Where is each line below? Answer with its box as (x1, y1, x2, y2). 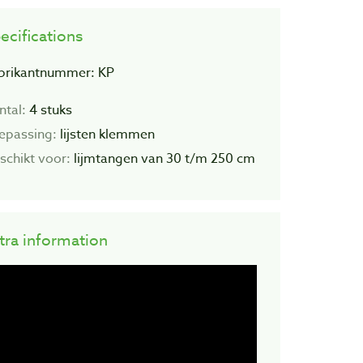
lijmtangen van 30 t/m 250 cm (70, 148, 255, 169)
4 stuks (28, 100, 72, 120)
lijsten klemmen (59, 124, 155, 144)
